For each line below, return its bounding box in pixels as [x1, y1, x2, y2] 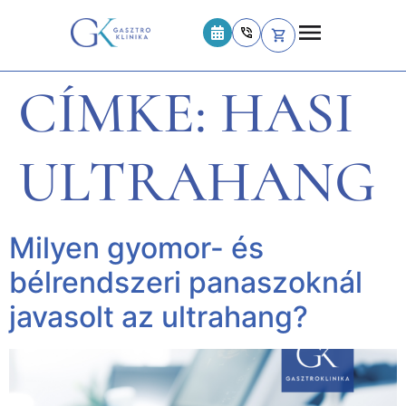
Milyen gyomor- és [9, 230, 264, 266]
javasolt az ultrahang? [9, 299, 308, 334]
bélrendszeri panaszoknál [9, 265, 362, 300]
